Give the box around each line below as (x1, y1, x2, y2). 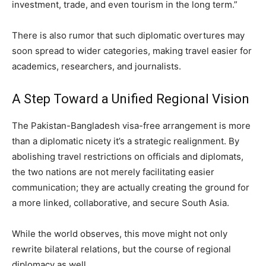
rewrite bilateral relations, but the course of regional (12, 243, 231, 255)
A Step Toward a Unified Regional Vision (12, 91, 249, 107)
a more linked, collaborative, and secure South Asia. (12, 197, 229, 209)
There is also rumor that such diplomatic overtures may (12, 30, 245, 42)
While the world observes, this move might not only (12, 228, 227, 240)
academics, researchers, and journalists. (12, 61, 181, 72)
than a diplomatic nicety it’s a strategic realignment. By (12, 135, 239, 147)
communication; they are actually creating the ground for (12, 182, 249, 194)
